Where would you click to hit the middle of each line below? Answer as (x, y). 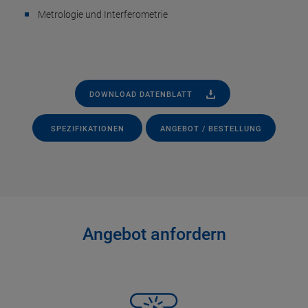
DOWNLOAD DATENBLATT (141, 94)
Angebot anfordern (154, 234)
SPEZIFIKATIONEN (87, 129)
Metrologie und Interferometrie (103, 14)
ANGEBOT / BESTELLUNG (211, 129)
